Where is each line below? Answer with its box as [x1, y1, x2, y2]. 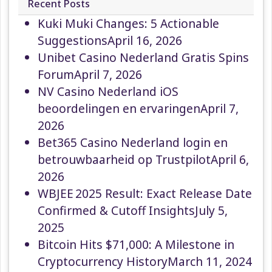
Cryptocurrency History [38, 253, 168, 270]
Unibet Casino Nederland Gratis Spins [38, 49, 249, 66]
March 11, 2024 [168, 253, 252, 270]
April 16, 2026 [107, 32, 182, 49]
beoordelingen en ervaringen [38, 100, 200, 117]
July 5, [195, 202, 228, 219]
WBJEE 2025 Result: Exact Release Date [38, 185, 252, 202]
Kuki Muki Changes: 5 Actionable [38, 15, 219, 32]
